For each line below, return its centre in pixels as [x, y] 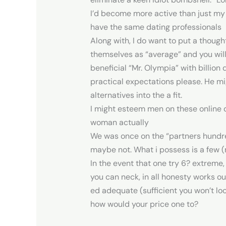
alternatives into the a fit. [136, 95]
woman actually [119, 122]
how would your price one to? [144, 204]
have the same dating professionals [156, 27]
